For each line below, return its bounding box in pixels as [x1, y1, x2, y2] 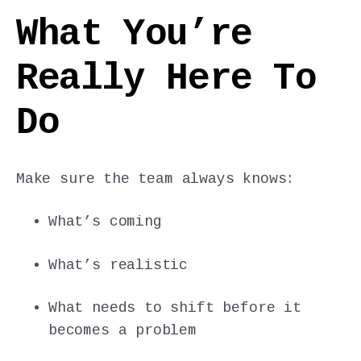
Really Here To [16, 57, 317, 100]
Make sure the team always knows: [16, 171, 296, 188]
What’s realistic [48, 256, 189, 273]
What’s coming [48, 214, 162, 230]
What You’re [16, 13, 252, 56]
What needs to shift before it [48, 299, 301, 316]
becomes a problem [48, 322, 197, 338]
